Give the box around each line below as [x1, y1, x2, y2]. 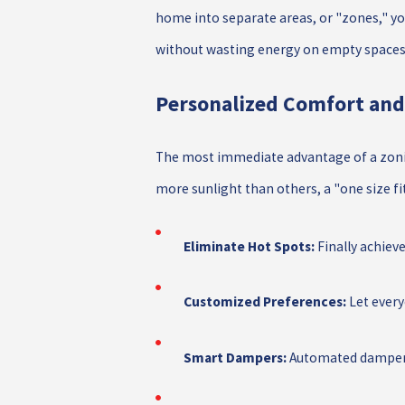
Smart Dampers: [183, 348, 287, 366]
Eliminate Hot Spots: [183, 238, 315, 256]
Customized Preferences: [183, 293, 346, 311]
